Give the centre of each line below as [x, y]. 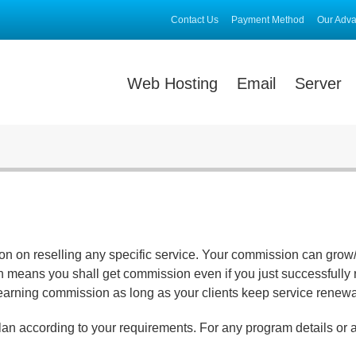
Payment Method [268, 20]
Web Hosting [172, 83]
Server [318, 83]
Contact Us [195, 20]
